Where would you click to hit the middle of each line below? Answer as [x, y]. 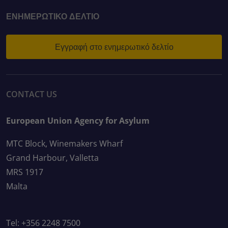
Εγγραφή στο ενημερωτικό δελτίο [114, 47]
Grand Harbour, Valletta [52, 158]
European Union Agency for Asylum [78, 121]
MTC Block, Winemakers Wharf [64, 144]
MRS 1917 [25, 172]
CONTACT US [32, 94]
